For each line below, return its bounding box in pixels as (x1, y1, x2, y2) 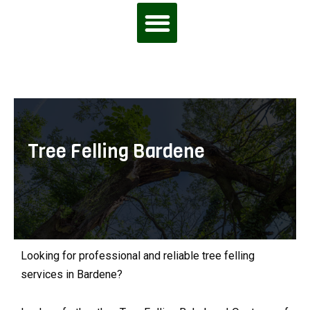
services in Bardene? (21, 268, 122, 282)
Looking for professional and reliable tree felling (21, 249, 255, 263)
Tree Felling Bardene (28, 138, 205, 164)
